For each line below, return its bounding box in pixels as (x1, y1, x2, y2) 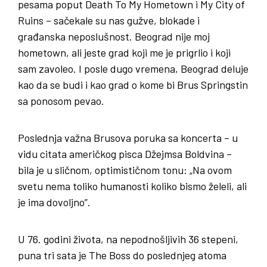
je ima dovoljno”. (18, 195, 91, 209)
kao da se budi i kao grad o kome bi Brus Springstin (18, 77, 248, 91)
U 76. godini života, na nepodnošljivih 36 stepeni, (18, 232, 238, 246)
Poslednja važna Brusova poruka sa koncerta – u (18, 131, 238, 144)
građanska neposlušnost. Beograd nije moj (18, 29, 210, 43)
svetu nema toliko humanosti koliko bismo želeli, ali (18, 179, 247, 193)
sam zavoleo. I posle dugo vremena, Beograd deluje (18, 61, 249, 75)
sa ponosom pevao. (18, 94, 104, 107)
